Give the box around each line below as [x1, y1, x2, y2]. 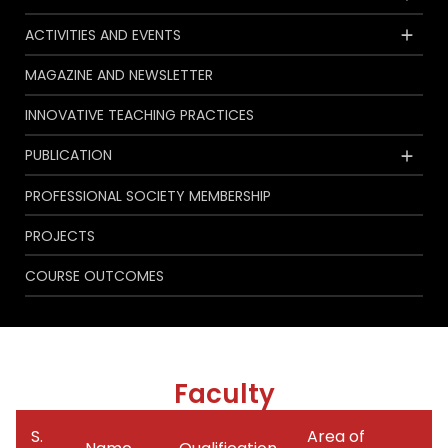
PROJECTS [25, 225, 95, 246]
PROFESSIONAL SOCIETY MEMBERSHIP [25, 185, 271, 206]
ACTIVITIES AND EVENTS [25, 24, 181, 45]
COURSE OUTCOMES [25, 266, 164, 287]
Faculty [173, 375, 275, 412]
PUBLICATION [25, 145, 112, 166]
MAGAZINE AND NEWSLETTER [25, 65, 213, 86]
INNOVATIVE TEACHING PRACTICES [25, 105, 254, 126]
